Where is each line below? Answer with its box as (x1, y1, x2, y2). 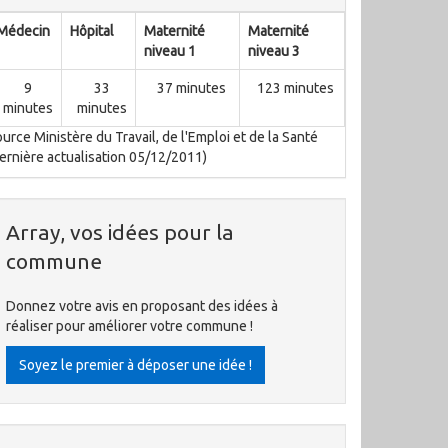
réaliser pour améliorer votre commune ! (6, 318, 253, 334)
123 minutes (257, 80, 334, 96)
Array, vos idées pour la (6, 220, 234, 244)
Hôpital (70, 23, 114, 39)
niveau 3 (248, 43, 300, 59)
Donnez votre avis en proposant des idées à (6, 298, 278, 314)
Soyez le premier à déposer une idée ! (19, 357, 252, 373)
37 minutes (156, 80, 226, 96)
